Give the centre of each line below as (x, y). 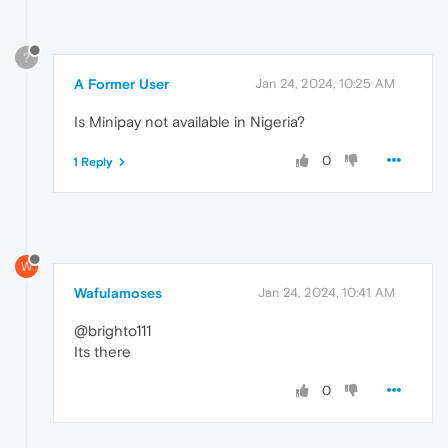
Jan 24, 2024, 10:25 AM (325, 84)
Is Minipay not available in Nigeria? (189, 122)
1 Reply (93, 162)
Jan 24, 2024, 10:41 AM (326, 292)
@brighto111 (112, 330)
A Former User (121, 84)
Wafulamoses (118, 292)
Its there (102, 351)
